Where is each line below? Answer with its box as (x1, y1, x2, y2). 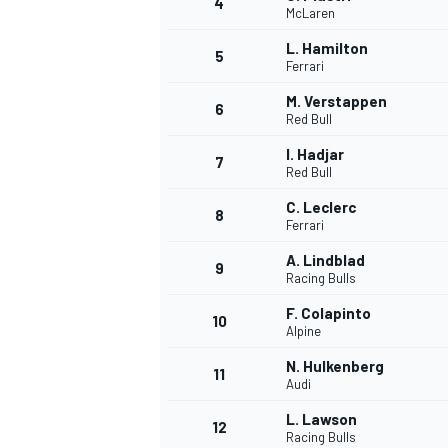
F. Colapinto (286, 304, 371, 323)
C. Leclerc (286, 198, 356, 217)
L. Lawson (286, 410, 357, 429)
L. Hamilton (286, 39, 368, 58)
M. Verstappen (286, 92, 387, 111)
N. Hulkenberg (286, 357, 384, 376)
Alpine (286, 323, 321, 340)
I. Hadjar (286, 145, 344, 164)
